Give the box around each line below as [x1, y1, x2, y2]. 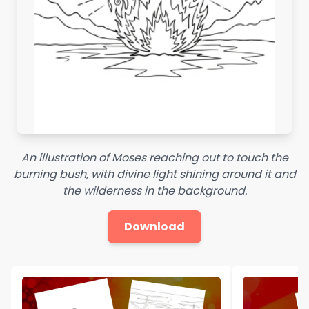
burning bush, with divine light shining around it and [13, 166, 296, 182]
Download [124, 218, 185, 235]
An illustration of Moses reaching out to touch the [21, 149, 288, 166]
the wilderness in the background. [62, 182, 247, 199]
